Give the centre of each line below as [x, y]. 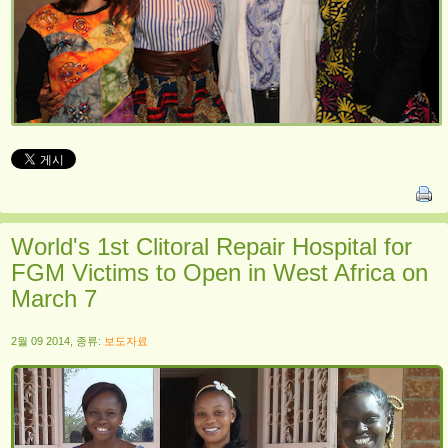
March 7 [54, 299]
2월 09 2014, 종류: [57, 341]
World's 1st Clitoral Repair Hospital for [211, 247]
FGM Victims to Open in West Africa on [219, 273]
